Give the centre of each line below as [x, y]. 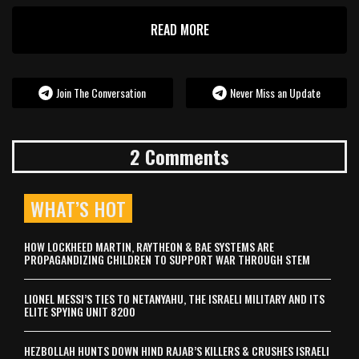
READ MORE [179, 30]
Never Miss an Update [276, 93]
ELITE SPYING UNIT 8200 [80, 311]
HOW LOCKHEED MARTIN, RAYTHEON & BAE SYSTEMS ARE [149, 246]
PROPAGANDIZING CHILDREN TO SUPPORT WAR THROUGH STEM [167, 259]
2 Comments [179, 156]
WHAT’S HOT [78, 208]
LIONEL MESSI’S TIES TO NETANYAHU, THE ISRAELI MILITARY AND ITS [174, 298]
